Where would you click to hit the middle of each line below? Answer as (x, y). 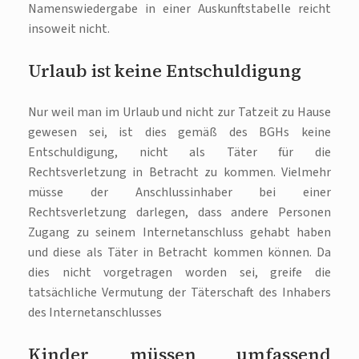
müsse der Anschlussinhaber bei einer (179, 192)
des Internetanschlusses (95, 312)
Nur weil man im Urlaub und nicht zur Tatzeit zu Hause (179, 112)
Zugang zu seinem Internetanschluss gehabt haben (179, 232)
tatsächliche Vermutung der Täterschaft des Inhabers (179, 292)
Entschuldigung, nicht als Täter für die (179, 152)
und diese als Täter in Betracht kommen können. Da (179, 252)
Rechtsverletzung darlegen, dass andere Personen (179, 212)
